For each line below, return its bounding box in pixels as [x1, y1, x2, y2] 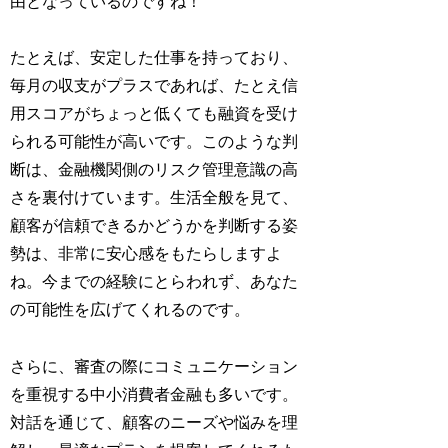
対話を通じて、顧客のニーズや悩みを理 [10, 414, 299, 432]
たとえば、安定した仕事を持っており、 [10, 49, 299, 67]
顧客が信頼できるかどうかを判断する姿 [10, 217, 299, 235]
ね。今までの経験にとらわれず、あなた [10, 273, 299, 291]
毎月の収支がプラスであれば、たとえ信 [10, 77, 299, 95]
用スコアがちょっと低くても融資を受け [10, 105, 299, 123]
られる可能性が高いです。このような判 [10, 133, 299, 151]
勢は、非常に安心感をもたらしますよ [10, 245, 283, 263]
